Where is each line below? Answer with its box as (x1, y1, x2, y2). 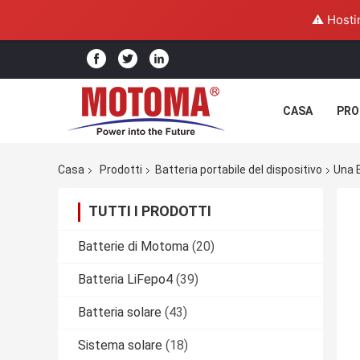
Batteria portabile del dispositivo (155, 163, 322, 177)
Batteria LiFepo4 (78, 272, 173, 288)
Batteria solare (78, 305, 162, 321)
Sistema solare (78, 337, 162, 354)
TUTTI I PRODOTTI (88, 202, 211, 220)
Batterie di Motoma (78, 239, 189, 255)
